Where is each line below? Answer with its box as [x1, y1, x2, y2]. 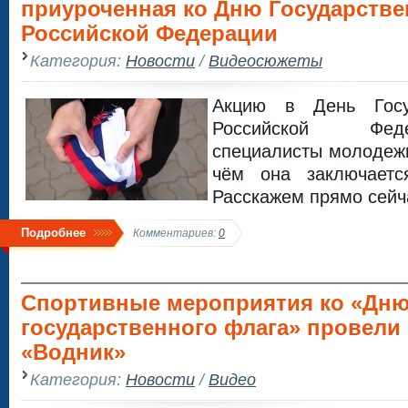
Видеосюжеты [209, 50, 322, 70]
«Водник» [21, 340, 126, 364]
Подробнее [21, 225, 86, 240]
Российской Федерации [21, 21, 278, 46]
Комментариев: [133, 226, 219, 239]
